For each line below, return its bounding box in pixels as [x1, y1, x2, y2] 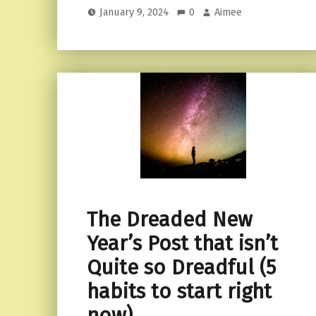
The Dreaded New [86, 207, 253, 233]
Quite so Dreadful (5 [86, 255, 276, 281]
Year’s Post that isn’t [86, 231, 278, 257]
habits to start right [86, 279, 272, 305]
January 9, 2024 [99, 6, 173, 19]
